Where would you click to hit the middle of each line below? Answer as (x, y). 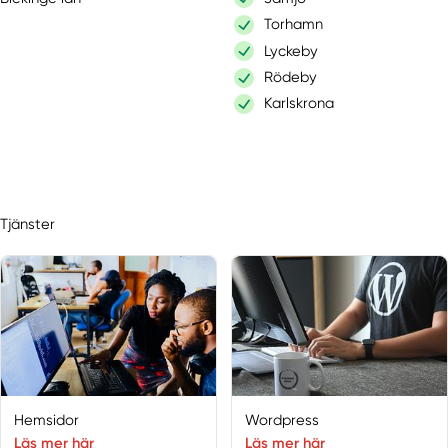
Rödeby (291, 77)
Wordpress (282, 420)
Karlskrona (299, 103)
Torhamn (294, 24)
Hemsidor (47, 420)
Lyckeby (291, 50)
